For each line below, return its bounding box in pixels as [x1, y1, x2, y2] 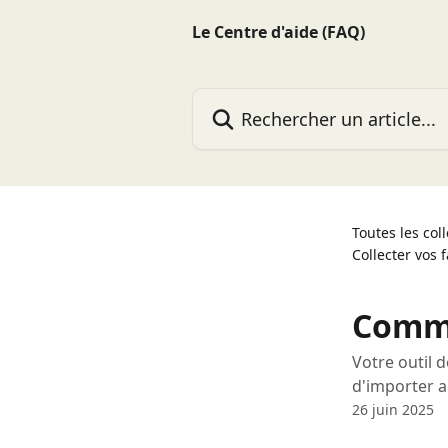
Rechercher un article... [191, 88, 365, 110]
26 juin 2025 [352, 400, 434, 419]
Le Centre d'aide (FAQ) [192, 21, 365, 43]
